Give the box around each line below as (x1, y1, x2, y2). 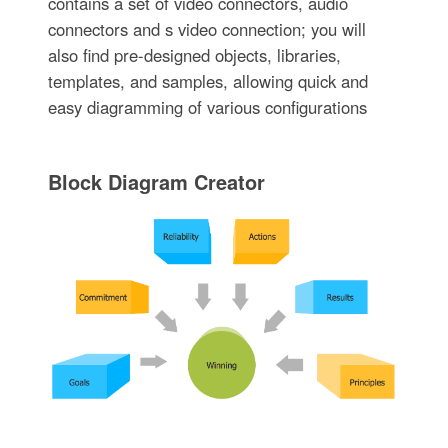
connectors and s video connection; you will (47, 17, 366, 42)
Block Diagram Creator (47, 167, 265, 197)
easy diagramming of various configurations (47, 95, 367, 120)
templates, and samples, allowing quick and (47, 69, 368, 94)
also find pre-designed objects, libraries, (47, 43, 341, 68)
